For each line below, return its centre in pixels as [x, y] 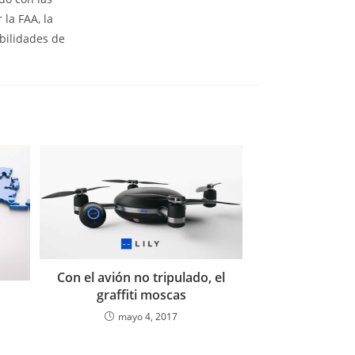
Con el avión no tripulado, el [141, 277]
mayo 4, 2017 [148, 317]
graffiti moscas [141, 295]
